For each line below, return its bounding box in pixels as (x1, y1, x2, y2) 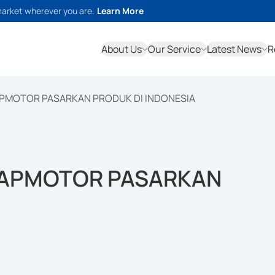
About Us (101, 42, 142, 56)
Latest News (207, 42, 261, 56)
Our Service (148, 42, 201, 56)
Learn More (97, 5, 144, 17)
